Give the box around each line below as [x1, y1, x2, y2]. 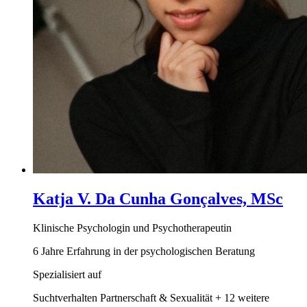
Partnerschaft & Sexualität [100, 291, 212, 304]
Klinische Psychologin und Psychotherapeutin [33, 221, 232, 234]
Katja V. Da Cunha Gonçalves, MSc [33, 189, 283, 208]
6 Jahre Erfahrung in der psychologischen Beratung [33, 245, 255, 257]
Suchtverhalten [33, 291, 97, 304]
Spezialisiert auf [33, 268, 101, 280]
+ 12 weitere [215, 291, 269, 304]
